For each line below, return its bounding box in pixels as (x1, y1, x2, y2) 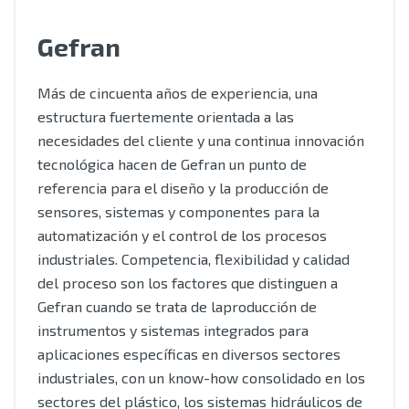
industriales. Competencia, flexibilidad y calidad (37, 250, 350, 267)
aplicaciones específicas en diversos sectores (37, 345, 341, 362)
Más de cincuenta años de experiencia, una (37, 84, 318, 101)
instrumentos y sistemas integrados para (37, 321, 309, 339)
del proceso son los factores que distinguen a (37, 274, 338, 291)
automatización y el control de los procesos (37, 226, 327, 244)
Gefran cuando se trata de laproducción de (37, 298, 317, 315)
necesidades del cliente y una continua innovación (37, 131, 364, 149)
